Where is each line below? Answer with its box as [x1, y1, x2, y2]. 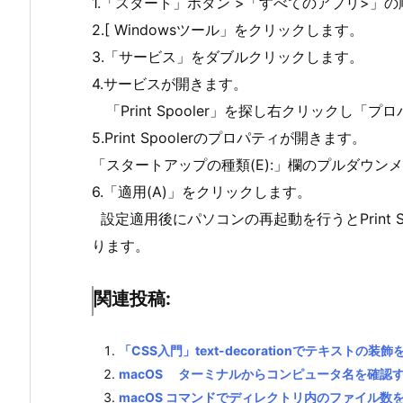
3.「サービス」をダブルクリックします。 [92, 48, 363, 66]
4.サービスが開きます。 [92, 75, 247, 93]
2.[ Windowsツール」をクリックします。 [92, 21, 363, 39]
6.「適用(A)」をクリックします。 [92, 183, 311, 201]
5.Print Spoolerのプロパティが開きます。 [92, 129, 366, 147]
